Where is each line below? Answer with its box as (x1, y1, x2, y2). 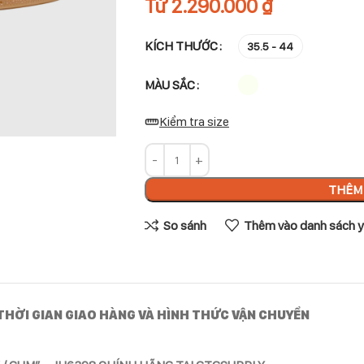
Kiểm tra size (158, 114, 229, 129)
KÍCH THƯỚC (144, 38, 218, 54)
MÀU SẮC (144, 77, 195, 93)
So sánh (162, 218, 206, 233)
